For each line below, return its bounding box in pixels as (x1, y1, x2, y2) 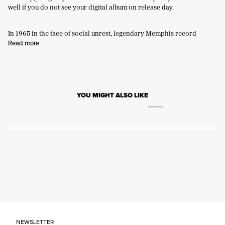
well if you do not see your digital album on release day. (8, 2, 174, 12)
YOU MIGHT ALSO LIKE (77, 90, 148, 100)
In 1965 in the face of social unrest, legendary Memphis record (8, 28, 196, 38)
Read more (8, 38, 39, 47)
